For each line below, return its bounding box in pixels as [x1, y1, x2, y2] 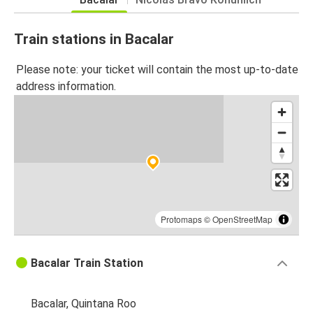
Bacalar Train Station [31, 256, 143, 270]
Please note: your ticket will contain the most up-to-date [16, 62, 298, 76]
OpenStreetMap [212, 212, 272, 225]
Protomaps [161, 212, 202, 225]
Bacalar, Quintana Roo [31, 296, 136, 310]
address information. [16, 79, 116, 93]
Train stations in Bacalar [14, 31, 174, 48]
